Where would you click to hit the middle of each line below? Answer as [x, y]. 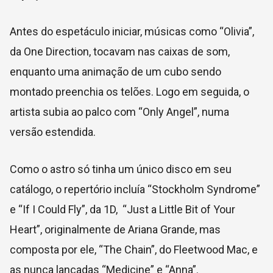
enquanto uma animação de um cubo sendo [115, 71]
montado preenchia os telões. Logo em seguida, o [129, 91]
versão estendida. [53, 132]
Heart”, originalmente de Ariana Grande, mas [115, 229]
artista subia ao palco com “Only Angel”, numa [119, 112]
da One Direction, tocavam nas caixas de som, [120, 51]
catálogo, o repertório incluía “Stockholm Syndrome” [135, 189]
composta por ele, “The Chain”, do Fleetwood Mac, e [134, 249]
